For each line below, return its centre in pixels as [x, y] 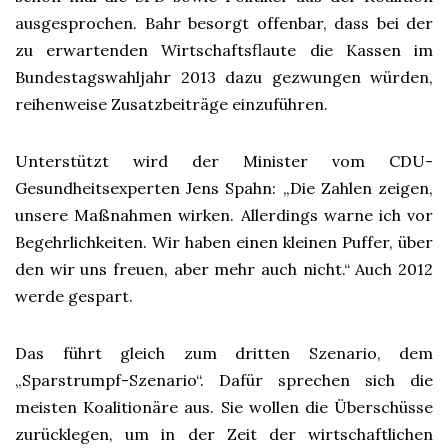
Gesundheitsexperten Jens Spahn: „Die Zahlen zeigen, [224, 188]
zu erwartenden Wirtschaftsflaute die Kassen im [224, 50]
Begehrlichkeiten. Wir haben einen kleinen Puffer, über [224, 242]
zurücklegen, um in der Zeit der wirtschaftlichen [224, 434]
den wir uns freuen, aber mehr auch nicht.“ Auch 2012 [224, 269]
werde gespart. [74, 296]
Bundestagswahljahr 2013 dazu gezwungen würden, [224, 77]
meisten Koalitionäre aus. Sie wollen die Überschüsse [224, 407]
